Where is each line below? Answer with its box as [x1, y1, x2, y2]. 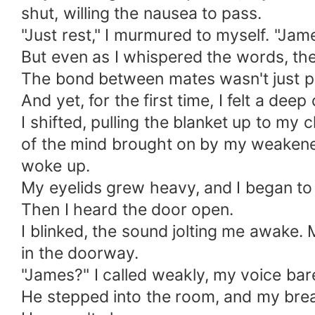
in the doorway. [21, 243, 139, 264]
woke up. [21, 156, 90, 176]
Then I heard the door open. [21, 200, 234, 220]
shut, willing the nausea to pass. [21, 4, 262, 24]
